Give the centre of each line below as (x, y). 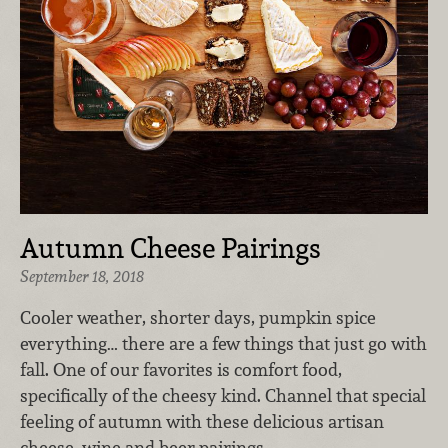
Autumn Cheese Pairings (170, 247)
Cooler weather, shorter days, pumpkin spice (198, 318)
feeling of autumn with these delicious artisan (202, 422)
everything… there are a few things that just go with (223, 344)
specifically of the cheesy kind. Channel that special (223, 396)
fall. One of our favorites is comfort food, (181, 370)
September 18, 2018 (82, 276)
